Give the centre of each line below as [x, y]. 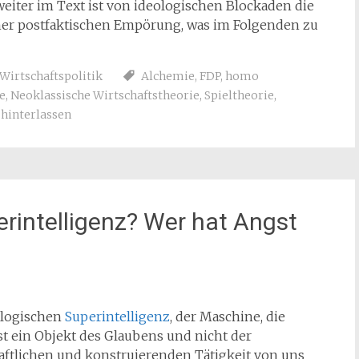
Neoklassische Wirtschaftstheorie [105, 95]
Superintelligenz [117, 317]
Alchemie [168, 76]
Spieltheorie [239, 95]
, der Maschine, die [228, 317]
